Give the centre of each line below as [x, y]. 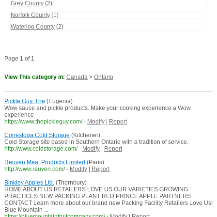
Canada [77, 77]
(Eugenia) [59, 101]
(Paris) [94, 163]
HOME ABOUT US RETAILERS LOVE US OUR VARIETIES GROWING [96, 190]
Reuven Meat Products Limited [45, 163]
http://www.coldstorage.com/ [41, 149]
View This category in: [35, 77]
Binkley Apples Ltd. [29, 183]
